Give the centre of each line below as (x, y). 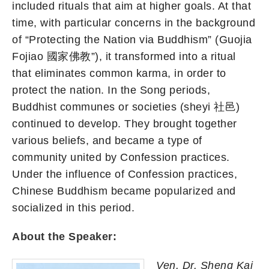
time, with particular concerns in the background (134, 23)
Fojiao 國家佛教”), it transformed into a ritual (124, 56)
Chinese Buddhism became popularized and (124, 191)
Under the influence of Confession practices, (125, 174)
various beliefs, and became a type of (107, 140)
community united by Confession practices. (121, 157)
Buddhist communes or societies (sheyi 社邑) (126, 107)
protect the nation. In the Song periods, (111, 90)
